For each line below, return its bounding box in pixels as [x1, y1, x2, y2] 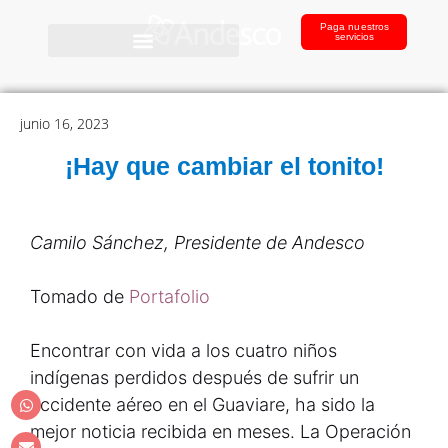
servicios [334, 31, 375, 42]
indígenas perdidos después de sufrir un [30, 367, 359, 388]
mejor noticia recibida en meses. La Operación [30, 421, 411, 442]
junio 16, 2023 [20, 114, 109, 133]
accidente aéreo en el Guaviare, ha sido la [30, 394, 375, 415]
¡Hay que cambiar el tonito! [64, 152, 384, 180]
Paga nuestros [319, 21, 390, 32]
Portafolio [129, 286, 210, 307]
